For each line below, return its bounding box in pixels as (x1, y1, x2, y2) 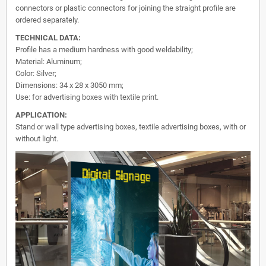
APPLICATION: (15, 110, 67, 119)
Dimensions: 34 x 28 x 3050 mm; (15, 81, 123, 90)
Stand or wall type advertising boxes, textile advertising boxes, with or (15, 122, 246, 131)
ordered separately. (15, 15, 79, 24)
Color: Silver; (15, 69, 56, 78)
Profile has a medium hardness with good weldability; (15, 45, 193, 54)
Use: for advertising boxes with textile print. (15, 93, 159, 102)
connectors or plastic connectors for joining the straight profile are (15, 4, 236, 12)
